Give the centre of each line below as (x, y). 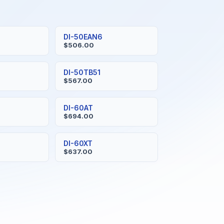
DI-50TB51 (82, 72)
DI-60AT (78, 108)
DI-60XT (78, 143)
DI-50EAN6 (83, 37)
